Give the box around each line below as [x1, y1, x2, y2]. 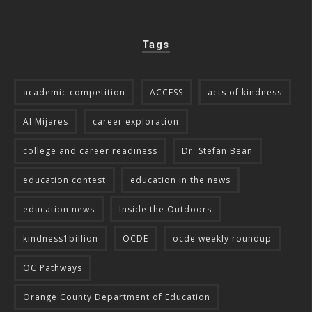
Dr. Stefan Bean [182, 145, 253, 157]
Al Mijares [23, 116, 68, 128]
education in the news [130, 174, 231, 187]
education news [23, 203, 95, 216]
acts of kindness [208, 86, 282, 99]
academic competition [23, 86, 125, 99]
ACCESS [150, 86, 183, 99]
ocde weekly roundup [173, 233, 272, 245]
